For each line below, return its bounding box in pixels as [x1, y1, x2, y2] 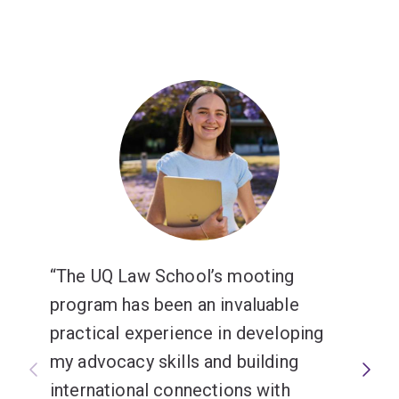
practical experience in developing [50, 322, 324, 344]
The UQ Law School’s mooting [56, 265, 295, 287]
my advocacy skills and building [50, 350, 298, 372]
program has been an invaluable [50, 293, 299, 315]
